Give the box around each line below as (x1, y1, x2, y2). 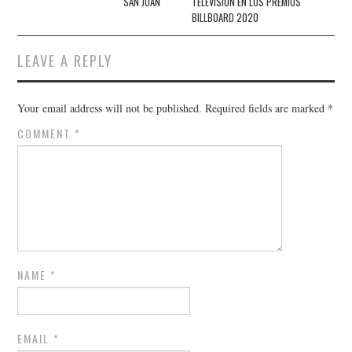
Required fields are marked (205, 101, 328, 116)
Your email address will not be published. (17, 101, 203, 116)
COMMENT (17, 125, 75, 142)
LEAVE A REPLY (17, 49, 113, 71)
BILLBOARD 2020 (192, 10, 259, 26)
